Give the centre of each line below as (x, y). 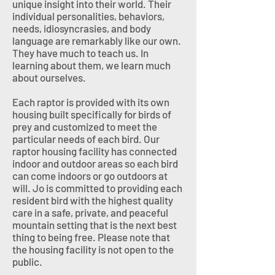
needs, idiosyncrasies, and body (82, 28)
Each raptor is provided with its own (91, 102)
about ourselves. (49, 77)
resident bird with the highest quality (93, 200)
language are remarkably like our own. (97, 41)
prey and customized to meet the (85, 126)
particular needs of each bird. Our (86, 139)
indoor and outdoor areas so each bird (95, 163)
